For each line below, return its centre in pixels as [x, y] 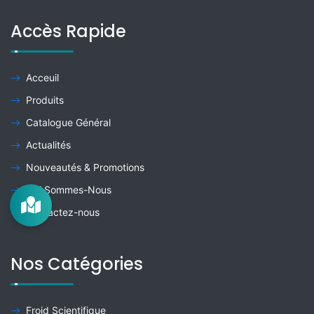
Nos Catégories [77, 264]
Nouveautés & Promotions [85, 167]
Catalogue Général [68, 122]
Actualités [48, 145]
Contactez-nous [63, 212]
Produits [45, 100]
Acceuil [42, 77]
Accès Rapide [68, 31]
